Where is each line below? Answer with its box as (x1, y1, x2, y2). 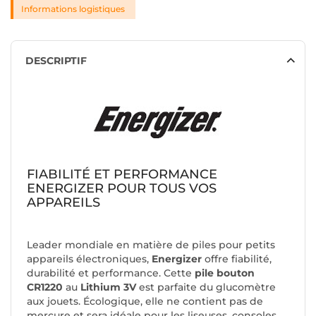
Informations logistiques (21, 4, 125, 15)
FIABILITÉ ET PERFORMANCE (27, 166, 217, 183)
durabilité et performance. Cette (27, 267, 195, 280)
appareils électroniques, (27, 253, 152, 266)
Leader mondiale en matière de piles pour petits (27, 238, 275, 252)
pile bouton (195, 267, 255, 280)
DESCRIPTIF (25, 54, 87, 68)
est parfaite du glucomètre (136, 281, 276, 294)
